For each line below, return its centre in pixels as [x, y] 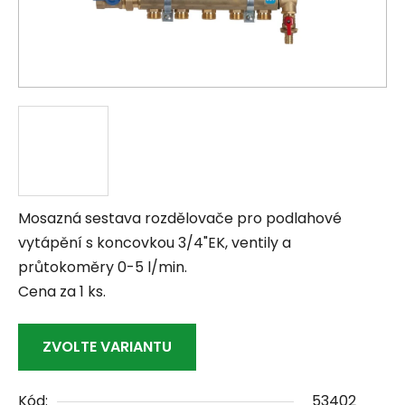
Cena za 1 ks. [62, 292]
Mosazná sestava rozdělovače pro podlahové [180, 219]
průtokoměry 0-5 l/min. [103, 268]
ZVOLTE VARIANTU [107, 347]
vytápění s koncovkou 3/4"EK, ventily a [155, 243]
